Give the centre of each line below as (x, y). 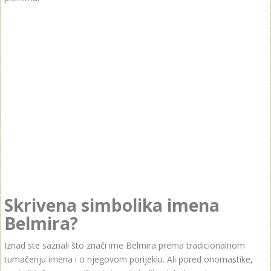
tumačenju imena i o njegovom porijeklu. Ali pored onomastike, (129, 259)
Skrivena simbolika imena (112, 205)
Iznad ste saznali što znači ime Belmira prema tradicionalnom (125, 245)
